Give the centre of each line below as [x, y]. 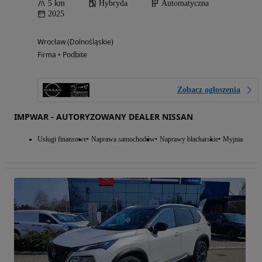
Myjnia [233, 139]
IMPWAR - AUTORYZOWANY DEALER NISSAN [104, 117]
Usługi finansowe [62, 139]
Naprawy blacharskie [189, 139]
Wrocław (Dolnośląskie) [75, 42]
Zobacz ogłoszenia [209, 90]
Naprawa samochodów [123, 139]
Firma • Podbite [62, 55]
